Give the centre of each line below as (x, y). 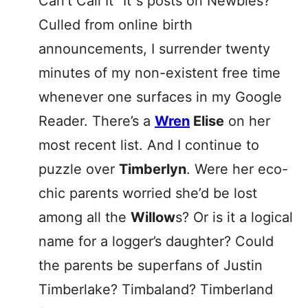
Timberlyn (153, 169)
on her (247, 121)
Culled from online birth (115, 25)
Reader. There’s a (97, 121)
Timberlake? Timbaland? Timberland (156, 289)
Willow (153, 217)
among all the (85, 217)
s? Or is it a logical (234, 217)
